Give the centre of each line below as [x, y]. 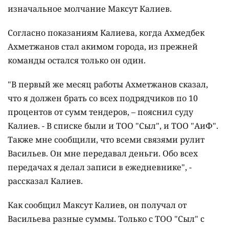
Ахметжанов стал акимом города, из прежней [103, 47]
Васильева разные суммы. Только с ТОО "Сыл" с [106, 219]
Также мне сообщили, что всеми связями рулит [106, 140]
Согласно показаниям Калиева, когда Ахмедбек [106, 33]
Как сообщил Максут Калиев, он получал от [97, 205]
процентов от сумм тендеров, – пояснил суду [100, 112]
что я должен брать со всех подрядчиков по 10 [103, 98]
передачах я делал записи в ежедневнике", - [100, 167]
